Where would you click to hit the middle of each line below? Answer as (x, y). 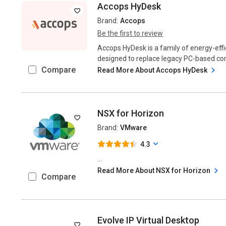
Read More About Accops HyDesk (153, 70)
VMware (134, 128)
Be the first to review (130, 33)
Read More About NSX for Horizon (155, 171)
